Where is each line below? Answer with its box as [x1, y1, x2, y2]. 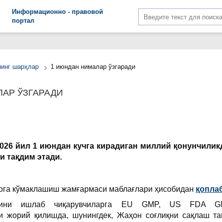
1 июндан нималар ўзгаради [51, 63, 135, 70]
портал [12, 17, 35, 24]
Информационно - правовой [12, 8, 104, 15]
